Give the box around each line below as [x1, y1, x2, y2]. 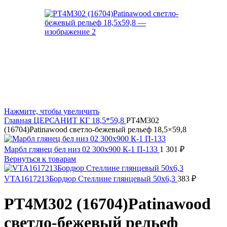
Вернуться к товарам [4, 155, 76, 163]
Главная [4, 116, 33, 125]
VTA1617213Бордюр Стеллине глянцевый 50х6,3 [4, 174, 177, 183]
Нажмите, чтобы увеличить [4, 107, 99, 116]
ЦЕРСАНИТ [33, 116, 80, 125]
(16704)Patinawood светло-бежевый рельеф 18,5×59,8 [4, 125, 186, 134]
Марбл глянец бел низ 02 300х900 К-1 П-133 [4, 145, 160, 154]
